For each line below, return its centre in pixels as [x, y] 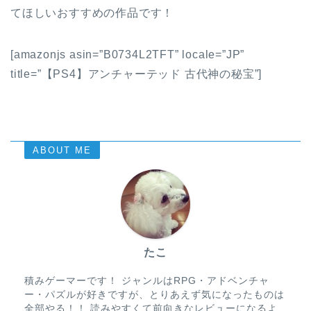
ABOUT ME [62, 151]
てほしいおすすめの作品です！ [92, 13]
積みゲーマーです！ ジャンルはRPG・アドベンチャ [147, 281]
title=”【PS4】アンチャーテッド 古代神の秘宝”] [136, 74]
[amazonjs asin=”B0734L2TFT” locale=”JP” [128, 55]
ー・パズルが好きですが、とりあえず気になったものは [154, 295]
